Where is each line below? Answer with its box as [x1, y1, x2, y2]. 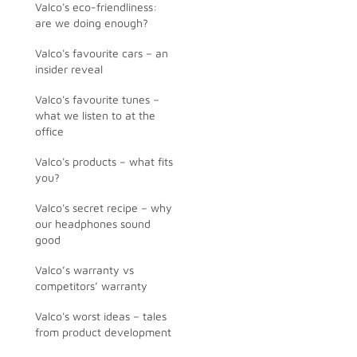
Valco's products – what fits [35, 155, 173, 168]
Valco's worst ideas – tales [35, 309, 167, 323]
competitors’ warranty [35, 279, 147, 292]
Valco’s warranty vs [35, 263, 134, 277]
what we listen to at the [35, 108, 155, 122]
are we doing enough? [35, 16, 148, 29]
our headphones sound [35, 217, 151, 230]
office [35, 124, 64, 138]
